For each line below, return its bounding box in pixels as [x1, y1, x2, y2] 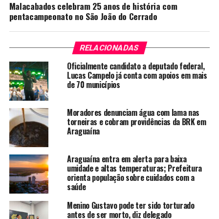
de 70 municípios [66, 79, 120, 91]
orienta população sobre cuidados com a [66, 172, 195, 184]
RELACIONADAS [79, 43, 140, 53]
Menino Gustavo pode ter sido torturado [66, 199, 195, 212]
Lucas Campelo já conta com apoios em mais [66, 69, 207, 82]
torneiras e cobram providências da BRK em [66, 116, 206, 128]
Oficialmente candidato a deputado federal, [66, 60, 205, 72]
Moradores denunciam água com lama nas [66, 107, 200, 119]
